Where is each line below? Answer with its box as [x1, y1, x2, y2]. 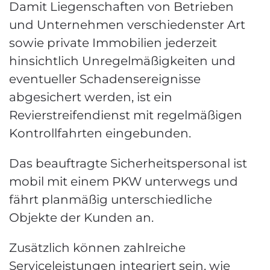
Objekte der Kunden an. [9, 210, 154, 225]
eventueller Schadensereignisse [9, 72, 201, 86]
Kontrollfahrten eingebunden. [9, 126, 191, 140]
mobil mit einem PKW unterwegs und [9, 174, 238, 189]
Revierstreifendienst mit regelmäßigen [9, 108, 242, 122]
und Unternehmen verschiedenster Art [9, 17, 245, 32]
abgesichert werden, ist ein [9, 90, 172, 104]
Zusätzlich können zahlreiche [9, 240, 186, 255]
